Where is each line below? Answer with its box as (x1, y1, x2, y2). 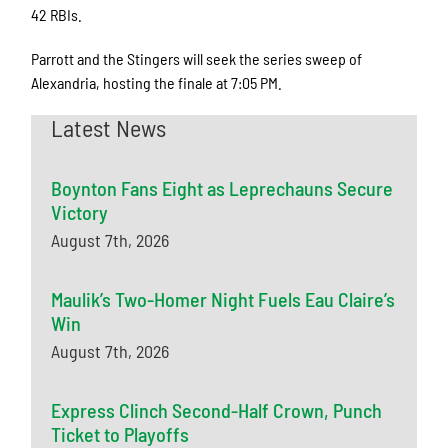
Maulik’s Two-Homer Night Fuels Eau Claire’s (51, 286, 396, 311)
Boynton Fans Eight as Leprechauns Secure (51, 175, 394, 200)
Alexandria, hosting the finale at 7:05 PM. (31, 72, 286, 92)
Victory (51, 199, 109, 224)
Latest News (51, 112, 167, 142)
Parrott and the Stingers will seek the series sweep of (31, 48, 363, 68)
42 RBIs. (31, 4, 86, 24)
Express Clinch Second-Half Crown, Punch (51, 397, 383, 422)
